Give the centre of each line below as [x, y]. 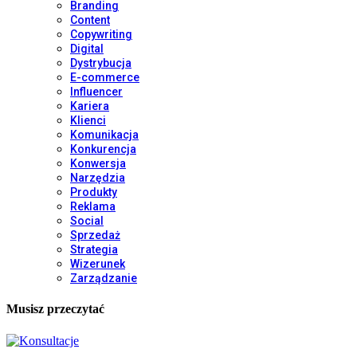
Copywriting [101, 34]
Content [90, 20]
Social [87, 221]
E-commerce [105, 77]
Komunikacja [104, 135]
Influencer [96, 92]
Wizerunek [98, 264]
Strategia [94, 249]
